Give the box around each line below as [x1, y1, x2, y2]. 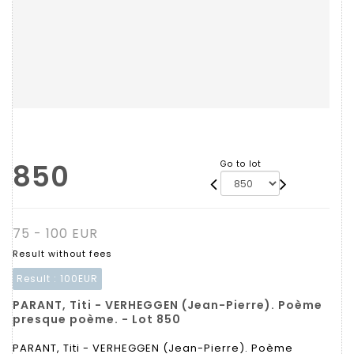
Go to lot [220, 158, 262, 170]
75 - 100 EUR [13, 224, 98, 243]
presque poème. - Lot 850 [13, 311, 181, 327]
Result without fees [13, 247, 112, 260]
